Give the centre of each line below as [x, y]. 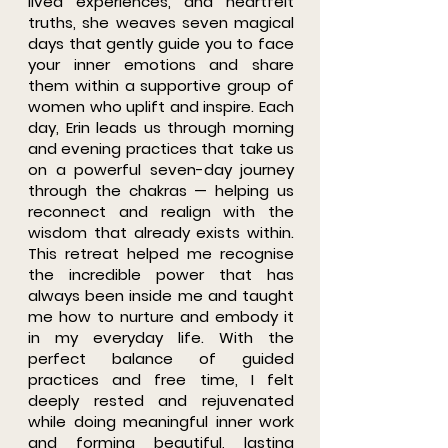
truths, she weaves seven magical [161, 22]
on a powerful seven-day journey [161, 169]
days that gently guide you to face [161, 43]
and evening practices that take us [161, 148]
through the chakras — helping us [161, 190]
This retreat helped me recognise [161, 253]
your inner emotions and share [161, 64]
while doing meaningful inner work [161, 421]
